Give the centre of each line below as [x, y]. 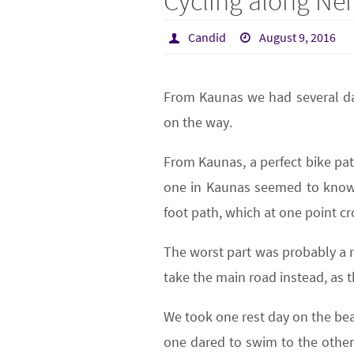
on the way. [198, 122]
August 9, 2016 [298, 38]
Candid [207, 38]
